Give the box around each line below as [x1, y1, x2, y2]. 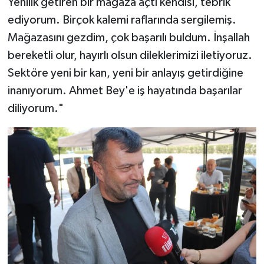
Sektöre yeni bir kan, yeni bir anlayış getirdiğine [7, 67, 243, 79]
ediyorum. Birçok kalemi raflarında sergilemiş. [7, 14, 236, 26]
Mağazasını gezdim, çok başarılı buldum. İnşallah [7, 31, 250, 44]
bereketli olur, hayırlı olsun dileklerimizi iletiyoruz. [7, 49, 252, 61]
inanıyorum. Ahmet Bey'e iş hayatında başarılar [7, 84, 242, 97]
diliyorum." [7, 102, 64, 114]
